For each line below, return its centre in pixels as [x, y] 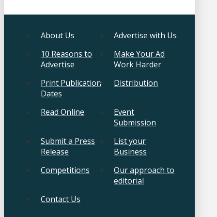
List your [130, 141]
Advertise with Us [146, 36]
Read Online [62, 112]
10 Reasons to [66, 54]
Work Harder [138, 65]
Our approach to [144, 170]
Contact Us [61, 199]
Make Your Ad [139, 54]
